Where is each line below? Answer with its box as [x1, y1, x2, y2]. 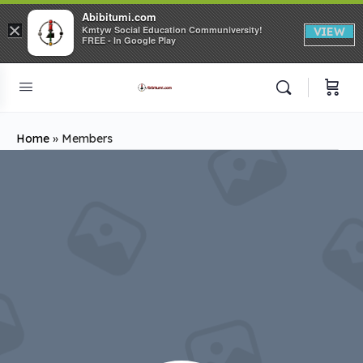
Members [62, 131, 113, 146]
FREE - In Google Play [82, 34, 176, 46]
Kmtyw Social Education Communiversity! [82, 23, 263, 36]
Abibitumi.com [82, 9, 156, 24]
